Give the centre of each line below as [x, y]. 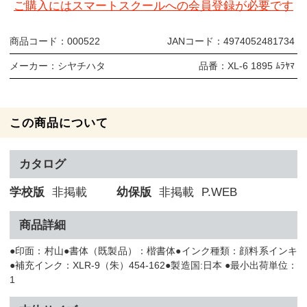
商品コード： [38, 41]
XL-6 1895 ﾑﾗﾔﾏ [261, 66]
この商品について [59, 123]
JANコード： [195, 41]
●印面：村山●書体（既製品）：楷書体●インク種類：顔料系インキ [153, 250]
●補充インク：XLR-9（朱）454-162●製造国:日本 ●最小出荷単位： [153, 265]
